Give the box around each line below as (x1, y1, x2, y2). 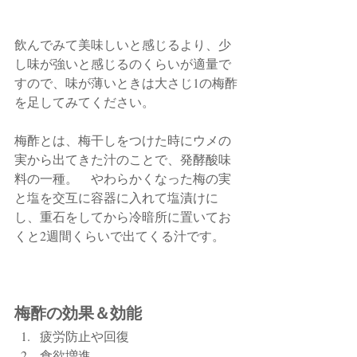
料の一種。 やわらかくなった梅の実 (14, 169, 231, 186)
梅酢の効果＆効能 (14, 303, 142, 323)
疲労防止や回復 (40, 327, 129, 344)
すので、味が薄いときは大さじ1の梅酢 (14, 73, 237, 91)
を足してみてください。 (14, 92, 167, 110)
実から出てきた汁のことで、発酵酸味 (14, 150, 231, 167)
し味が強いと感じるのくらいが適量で (14, 54, 231, 72)
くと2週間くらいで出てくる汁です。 (14, 226, 225, 244)
